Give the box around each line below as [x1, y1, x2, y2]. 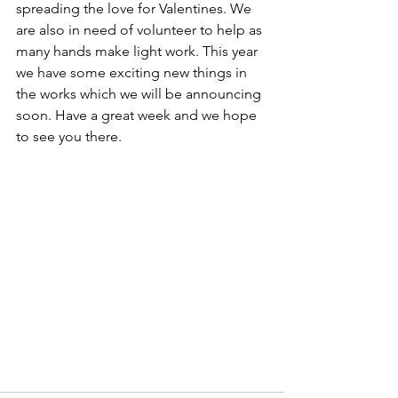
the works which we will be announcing [16, 85, 265, 102]
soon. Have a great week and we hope [16, 107, 260, 123]
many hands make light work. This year [16, 43, 261, 60]
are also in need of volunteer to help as [16, 21, 266, 38]
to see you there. [16, 128, 122, 145]
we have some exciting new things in [16, 64, 251, 81]
